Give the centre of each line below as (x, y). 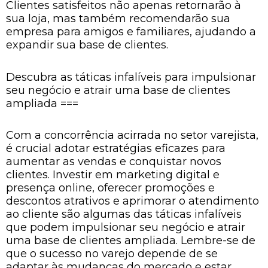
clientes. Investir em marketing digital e (113, 175)
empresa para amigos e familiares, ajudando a (131, 32)
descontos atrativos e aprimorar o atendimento (133, 201)
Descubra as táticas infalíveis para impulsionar (131, 77)
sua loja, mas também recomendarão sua (118, 19)
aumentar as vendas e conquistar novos (114, 162)
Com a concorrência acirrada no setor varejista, (132, 135)
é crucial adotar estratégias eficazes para (116, 148)
